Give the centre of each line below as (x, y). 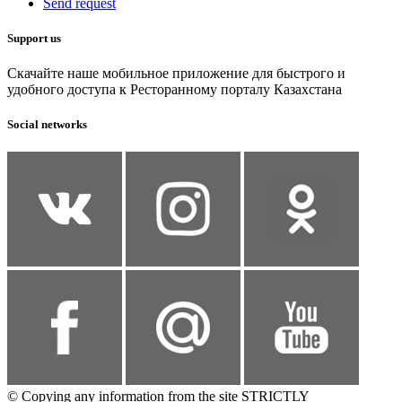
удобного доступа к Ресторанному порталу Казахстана (175, 90)
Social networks (47, 125)
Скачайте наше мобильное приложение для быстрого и (176, 74)
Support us (34, 38)
